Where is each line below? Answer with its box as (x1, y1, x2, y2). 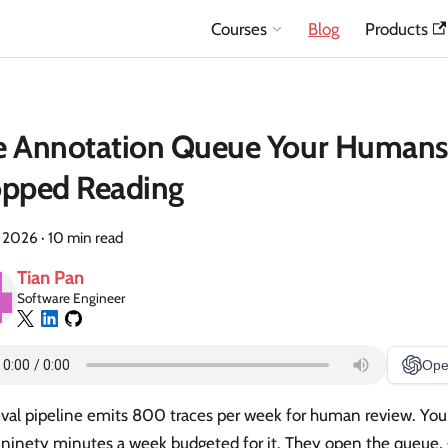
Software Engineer (17, 289, 126, 306)
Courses (210, 18, 267, 39)
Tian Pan (17, 265, 85, 289)
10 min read (48, 228, 123, 247)
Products (364, 18, 428, 39)
